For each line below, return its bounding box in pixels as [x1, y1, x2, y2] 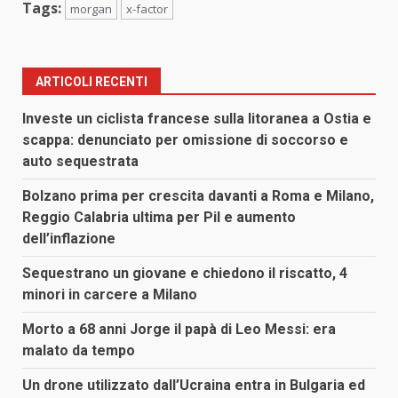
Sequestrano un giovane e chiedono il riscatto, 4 [22, 264, 347, 282]
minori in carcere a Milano [22, 285, 197, 303]
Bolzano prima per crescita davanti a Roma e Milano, [22, 187, 374, 204]
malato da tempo [22, 341, 135, 359]
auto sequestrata [22, 152, 139, 170]
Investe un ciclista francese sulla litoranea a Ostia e [22, 109, 371, 127]
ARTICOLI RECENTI [36, 74, 147, 89]
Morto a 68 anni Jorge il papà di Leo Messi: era [22, 320, 336, 338]
